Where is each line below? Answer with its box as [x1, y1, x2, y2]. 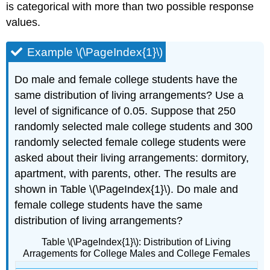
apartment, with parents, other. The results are [14, 167, 237, 180]
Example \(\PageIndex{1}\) [27, 45, 163, 58]
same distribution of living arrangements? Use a [14, 89, 244, 101]
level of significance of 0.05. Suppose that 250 [14, 104, 236, 117]
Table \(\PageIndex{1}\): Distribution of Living [42, 236, 231, 247]
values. [6, 16, 41, 28]
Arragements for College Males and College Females [22, 248, 250, 259]
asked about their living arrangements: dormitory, [14, 151, 250, 164]
